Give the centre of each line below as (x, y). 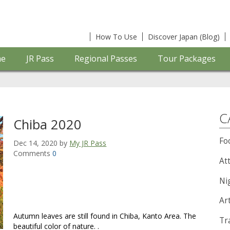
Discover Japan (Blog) (184, 37)
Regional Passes (106, 59)
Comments (33, 153)
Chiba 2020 (48, 124)
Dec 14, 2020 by (42, 143)
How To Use (116, 37)
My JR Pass (88, 143)
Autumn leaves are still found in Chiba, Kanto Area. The (105, 216)
